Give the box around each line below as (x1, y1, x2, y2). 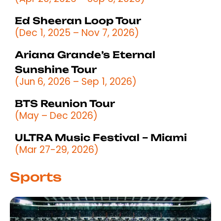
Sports (10, 169, 62, 184)
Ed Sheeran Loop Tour (15, 14, 141, 27)
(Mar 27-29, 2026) (15, 143, 99, 156)
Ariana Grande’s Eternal (15, 48, 155, 61)
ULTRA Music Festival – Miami (15, 131, 187, 144)
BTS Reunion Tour (15, 97, 115, 110)
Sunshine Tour (15, 63, 97, 75)
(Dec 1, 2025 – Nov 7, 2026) (15, 26, 139, 39)
